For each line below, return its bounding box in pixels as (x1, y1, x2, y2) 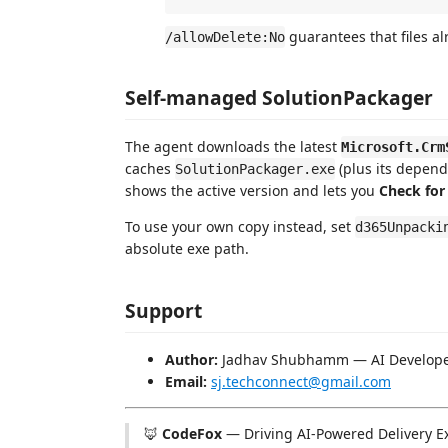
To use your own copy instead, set (125, 217, 355, 237)
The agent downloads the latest (125, 137, 341, 157)
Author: (165, 349, 218, 369)
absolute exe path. (125, 239, 249, 259)
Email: (165, 371, 207, 391)
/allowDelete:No (165, 28, 285, 45)
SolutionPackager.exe (175, 161, 335, 178)
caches (125, 159, 175, 179)
